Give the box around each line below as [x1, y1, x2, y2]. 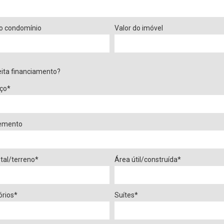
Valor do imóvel [114, 24, 163, 32]
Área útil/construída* [114, 155, 181, 163]
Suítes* [114, 191, 138, 199]
